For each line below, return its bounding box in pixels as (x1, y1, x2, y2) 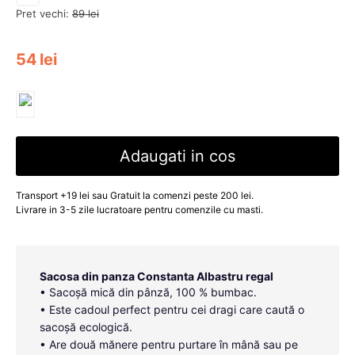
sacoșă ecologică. (40, 320, 132, 334)
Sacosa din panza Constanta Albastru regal (40, 269, 273, 283)
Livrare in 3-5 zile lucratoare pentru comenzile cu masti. (16, 204, 263, 216)
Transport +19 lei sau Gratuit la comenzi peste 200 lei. (16, 189, 254, 202)
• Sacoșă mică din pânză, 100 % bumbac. (40, 285, 257, 299)
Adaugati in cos (120, 147, 235, 166)
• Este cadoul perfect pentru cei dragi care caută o (40, 303, 304, 316)
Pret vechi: (16, 7, 69, 21)
